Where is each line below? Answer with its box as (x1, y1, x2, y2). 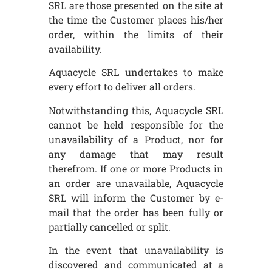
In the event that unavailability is (49, 243, 223, 257)
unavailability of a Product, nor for (49, 132, 223, 146)
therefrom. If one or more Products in (49, 161, 223, 175)
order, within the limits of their (49, 27, 223, 41)
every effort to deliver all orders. (49, 80, 195, 93)
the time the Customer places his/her (49, 13, 223, 26)
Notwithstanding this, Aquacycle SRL (49, 103, 223, 117)
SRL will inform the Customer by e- (49, 191, 223, 204)
